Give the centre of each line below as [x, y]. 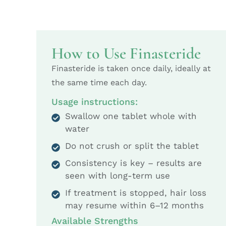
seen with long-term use [118, 175]
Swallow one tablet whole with [131, 116]
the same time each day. [99, 83]
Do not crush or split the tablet [132, 146]
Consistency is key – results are [133, 163]
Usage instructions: [95, 101]
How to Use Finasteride [126, 53]
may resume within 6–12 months [134, 205]
